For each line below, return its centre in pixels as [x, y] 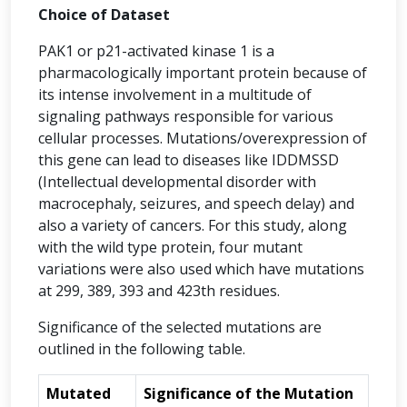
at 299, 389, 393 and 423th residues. [159, 291]
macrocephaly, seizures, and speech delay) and [196, 203]
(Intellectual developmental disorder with [177, 182]
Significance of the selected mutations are [180, 327]
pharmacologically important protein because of [203, 73]
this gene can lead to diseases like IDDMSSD [189, 160]
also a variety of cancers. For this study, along [193, 225]
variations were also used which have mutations [201, 269]
